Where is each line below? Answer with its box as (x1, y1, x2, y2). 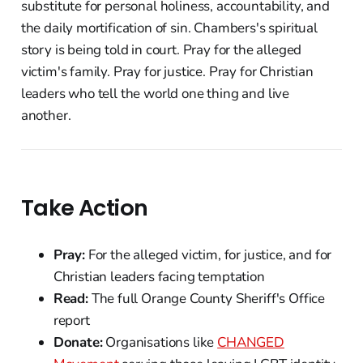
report (53, 310, 90, 330)
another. (20, 105, 71, 125)
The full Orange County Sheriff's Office (88, 288, 326, 308)
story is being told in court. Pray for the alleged (20, 40, 302, 59)
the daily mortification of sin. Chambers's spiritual (20, 18, 318, 37)
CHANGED (217, 332, 284, 352)
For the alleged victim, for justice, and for (84, 245, 332, 264)
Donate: (53, 332, 103, 352)
